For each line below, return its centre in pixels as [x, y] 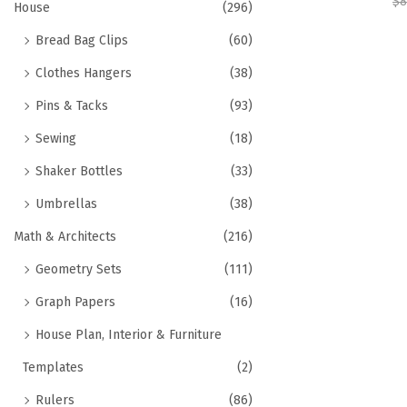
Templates [53, 367]
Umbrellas [66, 204]
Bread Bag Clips [82, 40]
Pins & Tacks [72, 106]
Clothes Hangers [84, 73]
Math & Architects [65, 237]
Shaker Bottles [79, 171]
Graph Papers [75, 302]
